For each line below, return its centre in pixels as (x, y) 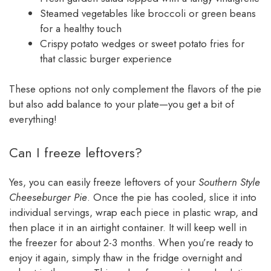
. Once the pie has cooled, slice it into (172, 197)
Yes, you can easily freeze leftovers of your (104, 182)
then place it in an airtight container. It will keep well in (128, 227)
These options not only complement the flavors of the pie (135, 89)
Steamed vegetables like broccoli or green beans (148, 13)
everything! (33, 119)
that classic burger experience (106, 58)
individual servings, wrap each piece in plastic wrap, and (133, 212)
